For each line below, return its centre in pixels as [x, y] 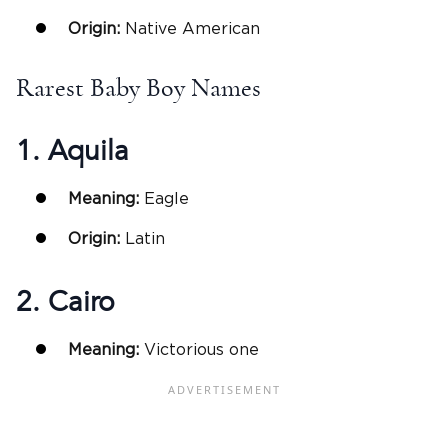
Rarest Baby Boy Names [138, 87]
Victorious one [201, 349]
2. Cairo [65, 301]
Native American [192, 29]
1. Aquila [72, 151]
